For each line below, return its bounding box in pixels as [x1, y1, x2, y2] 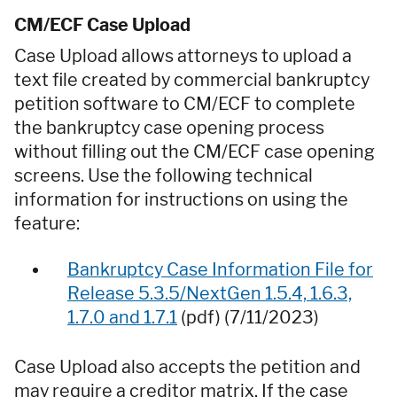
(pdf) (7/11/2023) [177, 306, 323, 328]
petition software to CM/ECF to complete [14, 92, 355, 114]
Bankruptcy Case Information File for [67, 258, 373, 280]
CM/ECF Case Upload [14, 13, 194, 35]
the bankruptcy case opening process [14, 116, 324, 138]
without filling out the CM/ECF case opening [14, 140, 375, 162]
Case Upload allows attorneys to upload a [14, 44, 352, 66]
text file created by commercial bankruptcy [14, 68, 370, 90]
